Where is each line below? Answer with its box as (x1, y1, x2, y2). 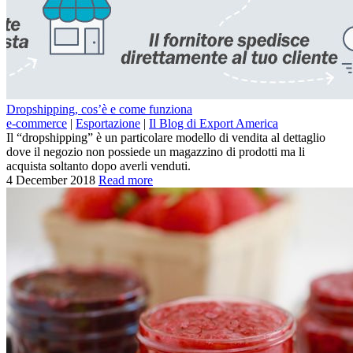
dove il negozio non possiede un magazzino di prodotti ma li (6, 144, 305, 158)
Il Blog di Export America (149, 116, 278, 130)
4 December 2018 (6, 173, 95, 187)
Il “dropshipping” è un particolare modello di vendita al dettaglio (6, 130, 325, 144)
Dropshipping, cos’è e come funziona (6, 102, 192, 116)
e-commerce (6, 116, 67, 130)
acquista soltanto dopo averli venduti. (6, 158, 191, 173)
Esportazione (76, 116, 140, 130)
